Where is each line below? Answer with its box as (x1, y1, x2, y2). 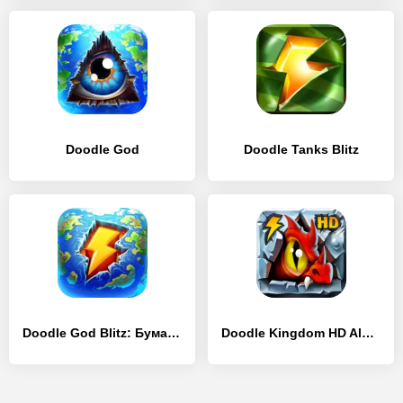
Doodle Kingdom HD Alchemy (362, 326, 374, 340)
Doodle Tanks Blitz (243, 142, 359, 157)
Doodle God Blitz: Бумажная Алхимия (167, 326, 180, 340)
